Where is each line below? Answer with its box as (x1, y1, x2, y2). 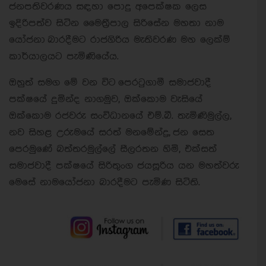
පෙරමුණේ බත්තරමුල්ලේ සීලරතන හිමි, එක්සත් (9, 144, 217, 154)
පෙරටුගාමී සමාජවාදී (118, 77, 211, 88)
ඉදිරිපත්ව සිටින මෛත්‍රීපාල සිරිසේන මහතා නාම (9, 18, 224, 28)
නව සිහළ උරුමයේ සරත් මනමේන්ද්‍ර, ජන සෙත (9, 127, 214, 138)
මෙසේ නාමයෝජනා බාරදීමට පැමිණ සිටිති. (9, 177, 200, 188)
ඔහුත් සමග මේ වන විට (9, 77, 118, 88)
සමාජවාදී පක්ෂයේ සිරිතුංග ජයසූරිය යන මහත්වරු (9, 160, 239, 171)
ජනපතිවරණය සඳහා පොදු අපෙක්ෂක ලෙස (9, 1, 207, 12)
